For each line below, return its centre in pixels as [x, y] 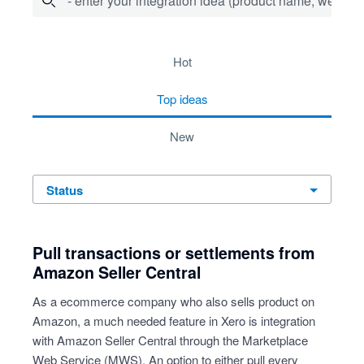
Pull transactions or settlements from [173, 253]
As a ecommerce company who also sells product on [173, 301]
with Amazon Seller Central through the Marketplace [170, 340]
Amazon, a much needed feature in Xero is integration [174, 321]
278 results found [81, 52]
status [69, 190]
